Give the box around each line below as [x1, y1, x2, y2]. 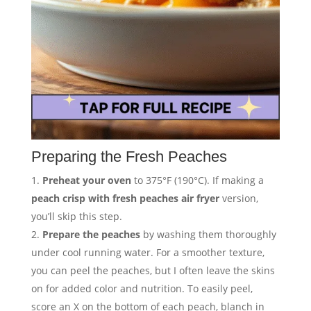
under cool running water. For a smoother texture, [31, 246, 264, 260]
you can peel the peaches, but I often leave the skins [31, 264, 275, 278]
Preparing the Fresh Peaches [31, 148, 227, 166]
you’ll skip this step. [31, 210, 122, 224]
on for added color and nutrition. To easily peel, [31, 282, 253, 296]
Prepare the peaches [42, 228, 140, 242]
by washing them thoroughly [140, 228, 276, 242]
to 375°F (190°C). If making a [131, 174, 264, 187]
